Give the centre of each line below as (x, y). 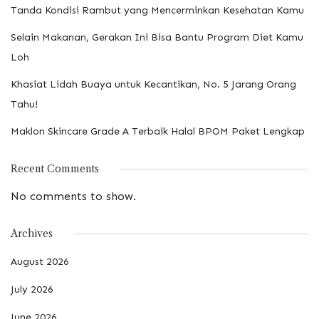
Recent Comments (55, 168)
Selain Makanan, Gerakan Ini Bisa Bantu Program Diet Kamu (157, 37)
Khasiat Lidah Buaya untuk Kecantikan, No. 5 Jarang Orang (153, 84)
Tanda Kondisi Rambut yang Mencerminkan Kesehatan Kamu (157, 10)
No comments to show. (73, 196)
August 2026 (40, 261)
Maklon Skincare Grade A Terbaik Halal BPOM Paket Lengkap (158, 131)
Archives (32, 233)
